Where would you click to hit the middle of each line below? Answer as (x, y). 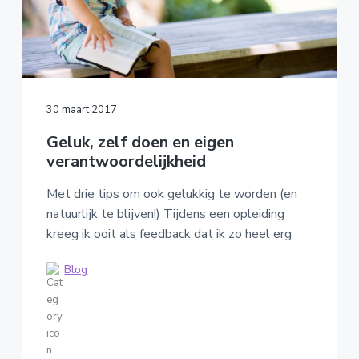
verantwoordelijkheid (126, 161)
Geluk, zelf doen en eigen (140, 142)
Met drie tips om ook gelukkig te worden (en (171, 194)
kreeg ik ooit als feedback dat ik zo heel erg (169, 234)
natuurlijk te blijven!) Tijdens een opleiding (165, 214)
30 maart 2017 (81, 109)
